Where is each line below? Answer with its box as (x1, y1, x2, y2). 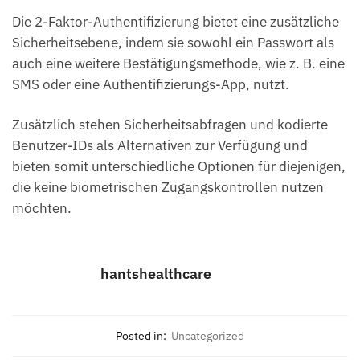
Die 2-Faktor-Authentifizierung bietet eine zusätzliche (12, 12, 339, 31)
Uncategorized (171, 329, 244, 344)
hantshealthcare (100, 264, 211, 284)
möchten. (12, 199, 72, 217)
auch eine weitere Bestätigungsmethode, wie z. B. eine (12, 54, 345, 72)
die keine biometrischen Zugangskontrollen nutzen (12, 178, 324, 196)
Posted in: (116, 329, 166, 344)
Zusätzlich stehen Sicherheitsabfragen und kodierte (12, 116, 328, 133)
